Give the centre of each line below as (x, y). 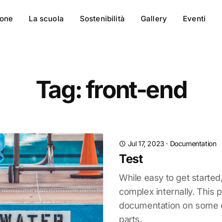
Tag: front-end (111, 89)
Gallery (154, 19)
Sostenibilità (102, 19)
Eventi (194, 19)
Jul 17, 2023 (146, 143)
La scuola (46, 19)
